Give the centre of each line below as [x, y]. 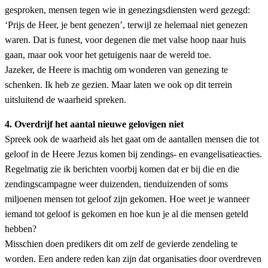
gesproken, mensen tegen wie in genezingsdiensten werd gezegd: [127, 10]
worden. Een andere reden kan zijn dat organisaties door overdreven [133, 259]
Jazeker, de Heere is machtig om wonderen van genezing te [116, 70]
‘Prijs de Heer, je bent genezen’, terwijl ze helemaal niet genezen [126, 25]
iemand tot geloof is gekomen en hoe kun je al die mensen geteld [127, 214]
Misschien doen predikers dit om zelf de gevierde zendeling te [121, 244]
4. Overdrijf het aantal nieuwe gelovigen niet [94, 124]
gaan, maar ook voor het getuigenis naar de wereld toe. [108, 55]
